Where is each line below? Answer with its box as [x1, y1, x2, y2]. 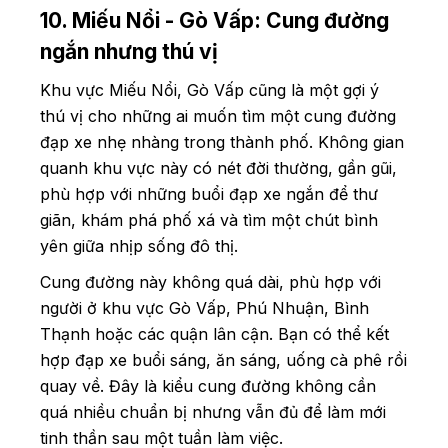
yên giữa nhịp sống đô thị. [40, 235, 243, 256]
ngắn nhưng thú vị [40, 38, 223, 64]
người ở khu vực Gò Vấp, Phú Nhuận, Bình [40, 297, 369, 318]
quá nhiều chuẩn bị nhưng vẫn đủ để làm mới [40, 401, 386, 422]
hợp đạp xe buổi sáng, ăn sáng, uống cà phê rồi [40, 349, 407, 370]
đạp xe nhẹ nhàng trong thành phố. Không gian [40, 131, 404, 152]
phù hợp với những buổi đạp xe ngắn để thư [40, 183, 378, 204]
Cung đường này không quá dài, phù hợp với [40, 271, 381, 292]
